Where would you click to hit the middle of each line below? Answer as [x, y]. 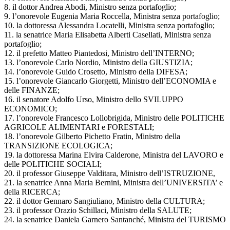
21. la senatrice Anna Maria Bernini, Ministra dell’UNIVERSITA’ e [113, 183]
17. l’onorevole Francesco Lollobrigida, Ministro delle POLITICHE [114, 118]
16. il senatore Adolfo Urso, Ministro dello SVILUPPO [94, 100]
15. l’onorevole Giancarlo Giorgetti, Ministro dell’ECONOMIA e [110, 81]
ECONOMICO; [31, 109]
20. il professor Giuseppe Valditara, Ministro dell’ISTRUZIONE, [110, 174]
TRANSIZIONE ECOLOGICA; [58, 146]
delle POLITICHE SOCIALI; [53, 164]
